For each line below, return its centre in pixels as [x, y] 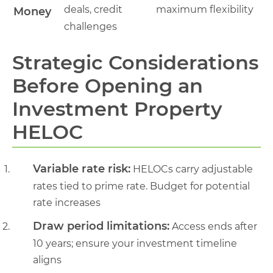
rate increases [67, 202]
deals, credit [93, 9]
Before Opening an [108, 85]
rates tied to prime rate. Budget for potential [141, 186]
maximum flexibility [205, 9]
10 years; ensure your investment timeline [135, 243]
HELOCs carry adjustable [192, 169]
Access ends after [213, 226]
